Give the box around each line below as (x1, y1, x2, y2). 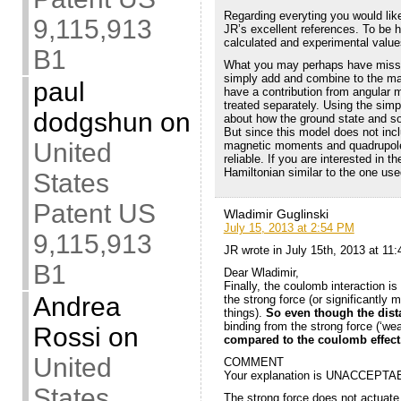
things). (223, 305, 266, 320)
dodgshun (32, 107, 153, 137)
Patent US (32, 199, 156, 228)
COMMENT (223, 354, 284, 369)
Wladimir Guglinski (223, 206, 328, 221)
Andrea (32, 292, 121, 321)
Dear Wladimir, (223, 265, 299, 279)
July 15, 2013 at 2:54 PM (223, 220, 354, 235)
